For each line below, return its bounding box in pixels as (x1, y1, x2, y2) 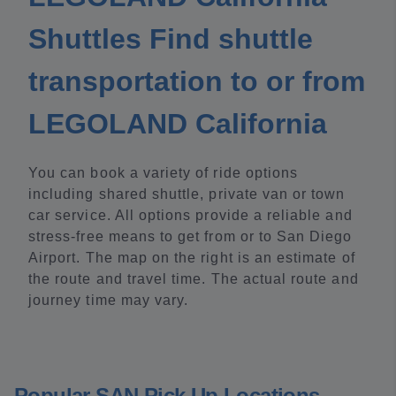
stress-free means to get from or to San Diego (28, 229, 353, 244)
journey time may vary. (28, 293, 189, 308)
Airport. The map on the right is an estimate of (28, 250, 355, 265)
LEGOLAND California (28, 108, 327, 140)
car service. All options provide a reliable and (28, 208, 353, 223)
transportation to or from (28, 65, 365, 97)
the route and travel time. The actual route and (28, 271, 359, 286)
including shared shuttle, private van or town (28, 187, 346, 202)
